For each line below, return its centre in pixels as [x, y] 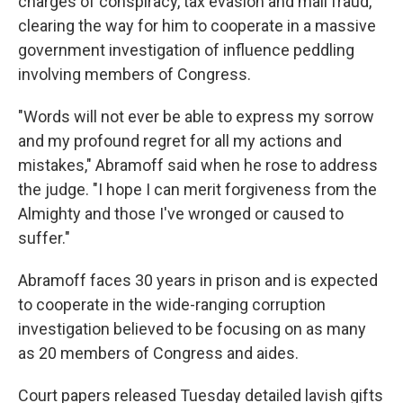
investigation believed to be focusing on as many [192, 329]
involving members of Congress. [134, 74]
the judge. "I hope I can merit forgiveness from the [197, 189]
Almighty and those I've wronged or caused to [181, 214]
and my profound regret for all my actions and [180, 141]
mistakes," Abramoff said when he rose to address [198, 165]
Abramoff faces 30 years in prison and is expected [198, 280]
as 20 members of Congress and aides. [158, 353]
